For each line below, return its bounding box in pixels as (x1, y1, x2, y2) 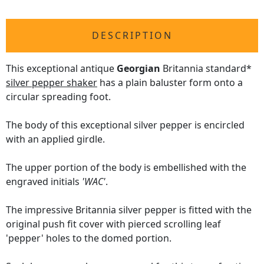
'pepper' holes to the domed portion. (6, 232, 171, 245)
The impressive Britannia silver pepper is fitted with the (6, 203, 252, 217)
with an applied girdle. (6, 133, 105, 146)
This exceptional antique (6, 62, 117, 75)
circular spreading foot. (6, 90, 111, 104)
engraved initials (6, 175, 82, 189)
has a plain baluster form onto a (97, 76, 243, 90)
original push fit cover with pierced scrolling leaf (6, 217, 221, 231)
